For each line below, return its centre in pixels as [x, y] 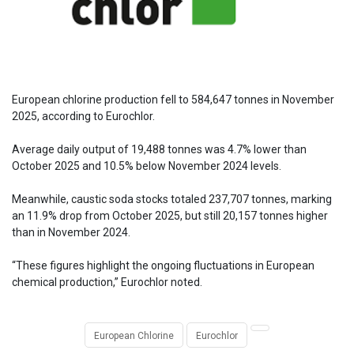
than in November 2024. [71, 232]
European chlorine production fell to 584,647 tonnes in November [173, 99]
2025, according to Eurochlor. [85, 116]
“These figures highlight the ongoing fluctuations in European [163, 265]
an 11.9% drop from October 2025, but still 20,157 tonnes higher [170, 215]
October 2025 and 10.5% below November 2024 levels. [147, 166]
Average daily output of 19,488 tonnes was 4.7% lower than [159, 149]
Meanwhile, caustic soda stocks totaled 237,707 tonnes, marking [172, 199]
